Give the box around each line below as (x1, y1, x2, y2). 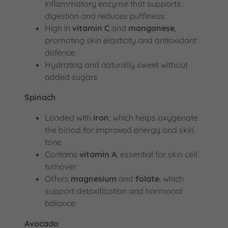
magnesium (71, 173, 117, 184)
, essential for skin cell (117, 149, 197, 159)
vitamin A (79, 149, 117, 159)
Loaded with (45, 112, 93, 123)
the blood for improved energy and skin (45, 124, 194, 135)
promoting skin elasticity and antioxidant (45, 35, 196, 45)
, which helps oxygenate (109, 112, 198, 123)
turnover (45, 161, 76, 172)
